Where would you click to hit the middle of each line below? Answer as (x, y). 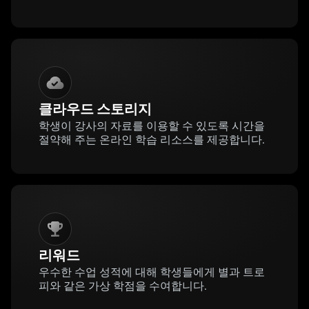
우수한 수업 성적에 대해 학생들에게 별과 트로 (152, 272)
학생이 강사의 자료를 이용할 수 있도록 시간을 (152, 126)
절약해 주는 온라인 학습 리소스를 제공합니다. (152, 140)
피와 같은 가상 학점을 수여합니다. (123, 286)
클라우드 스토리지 (95, 109)
